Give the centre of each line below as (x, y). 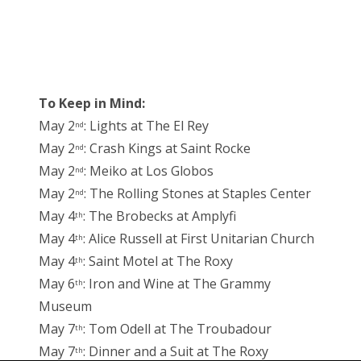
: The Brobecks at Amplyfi (160, 216)
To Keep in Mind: (92, 104)
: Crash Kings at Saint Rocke (167, 149)
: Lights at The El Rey (146, 126)
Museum (65, 307)
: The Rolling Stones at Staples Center (197, 194)
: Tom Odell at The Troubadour (177, 329)
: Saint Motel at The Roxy (158, 261)
